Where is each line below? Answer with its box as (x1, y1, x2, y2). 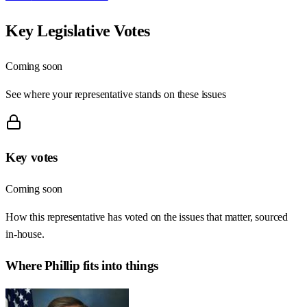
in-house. (5, 228, 45, 241)
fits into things (79, 258, 158, 273)
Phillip (44, 258, 80, 273)
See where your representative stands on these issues (5, 88, 226, 100)
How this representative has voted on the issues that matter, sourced (5, 211, 288, 223)
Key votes (5, 150, 58, 165)
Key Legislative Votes (5, 21, 150, 40)
